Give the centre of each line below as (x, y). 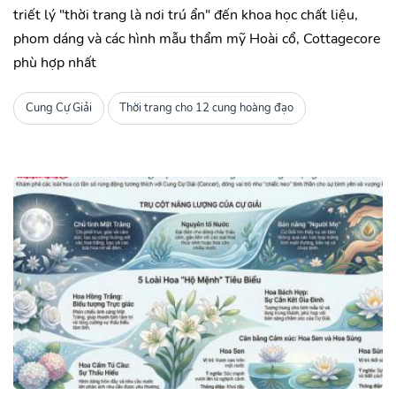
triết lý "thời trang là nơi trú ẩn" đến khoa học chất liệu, (186, 15)
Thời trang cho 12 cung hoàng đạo (207, 108)
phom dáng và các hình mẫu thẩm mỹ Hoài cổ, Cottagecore (197, 38)
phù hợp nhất (55, 62)
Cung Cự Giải (58, 108)
